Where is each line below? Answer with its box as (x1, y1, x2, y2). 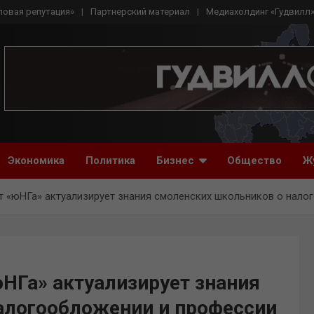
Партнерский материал (90, 6, 190, 17)
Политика (86, 154, 135, 167)
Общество (227, 154, 282, 167)
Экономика (8, 154, 64, 167)
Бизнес (156, 154, 194, 167)
